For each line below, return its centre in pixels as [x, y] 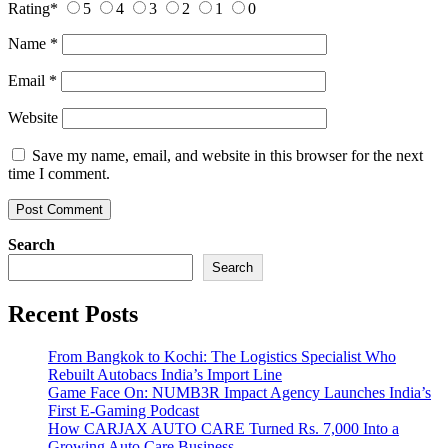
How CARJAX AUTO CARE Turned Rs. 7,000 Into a [223, 429]
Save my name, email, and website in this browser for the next [227, 156]
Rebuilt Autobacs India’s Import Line [165, 375]
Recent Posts [73, 314]
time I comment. [59, 174]
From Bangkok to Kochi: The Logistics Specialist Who [222, 357]
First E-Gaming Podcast [123, 411]
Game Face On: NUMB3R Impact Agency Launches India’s [239, 393]
